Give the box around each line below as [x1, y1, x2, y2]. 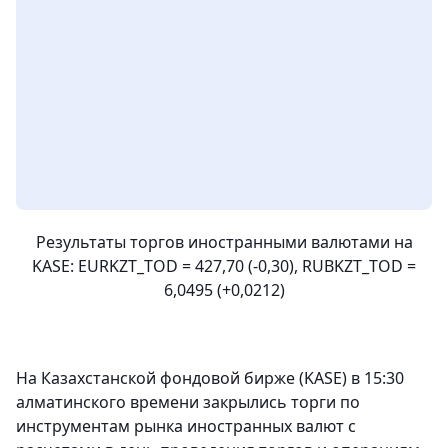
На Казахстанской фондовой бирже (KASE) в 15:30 [16, 367, 404, 389]
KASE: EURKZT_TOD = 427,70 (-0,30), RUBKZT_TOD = [32, 255, 416, 277]
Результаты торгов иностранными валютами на [35, 231, 413, 253]
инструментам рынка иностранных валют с [16, 415, 356, 437]
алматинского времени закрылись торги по [16, 391, 360, 413]
